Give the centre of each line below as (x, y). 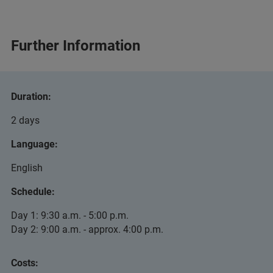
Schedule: (33, 192)
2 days (25, 120)
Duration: (31, 97)
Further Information (76, 46)
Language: (34, 144)
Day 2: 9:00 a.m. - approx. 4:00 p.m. (87, 229)
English (27, 168)
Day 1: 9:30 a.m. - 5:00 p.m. (70, 215)
